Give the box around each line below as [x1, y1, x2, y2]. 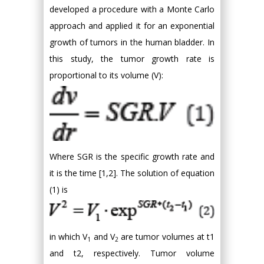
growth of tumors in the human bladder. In [49, 37, 214, 48]
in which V [49, 231, 88, 243]
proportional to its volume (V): [49, 70, 163, 81]
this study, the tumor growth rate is [49, 53, 214, 64]
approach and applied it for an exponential [49, 20, 214, 31]
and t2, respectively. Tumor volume [49, 247, 214, 259]
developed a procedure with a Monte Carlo [49, 4, 214, 15]
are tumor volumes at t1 [118, 231, 215, 243]
